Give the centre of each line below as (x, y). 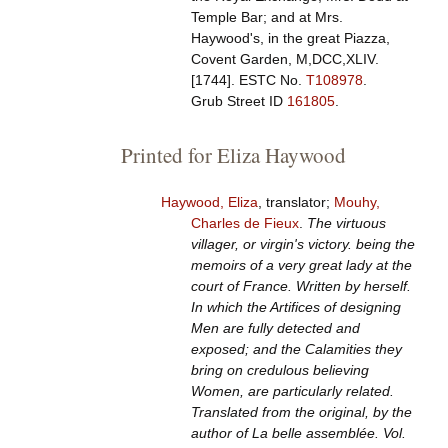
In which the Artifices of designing (295, 307)
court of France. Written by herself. (300, 286)
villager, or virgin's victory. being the (302, 244)
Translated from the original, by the (301, 412)
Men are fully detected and (275, 328)
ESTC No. (272, 80)
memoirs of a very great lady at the (301, 265)
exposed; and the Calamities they (296, 349)
